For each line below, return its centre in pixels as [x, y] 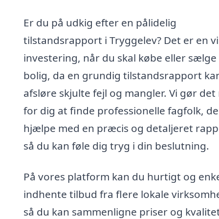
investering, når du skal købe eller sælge [120, 57]
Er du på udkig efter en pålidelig [100, 22]
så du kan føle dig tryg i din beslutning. [116, 145]
